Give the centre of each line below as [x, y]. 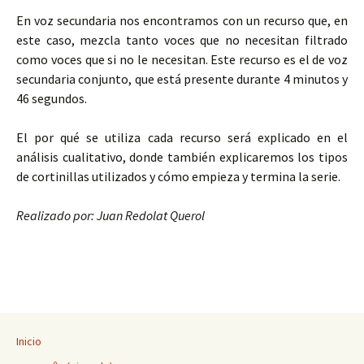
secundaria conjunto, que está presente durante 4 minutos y [182, 79]
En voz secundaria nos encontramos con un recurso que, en [182, 21]
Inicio [29, 342]
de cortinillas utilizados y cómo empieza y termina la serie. [178, 177]
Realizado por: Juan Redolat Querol [110, 216]
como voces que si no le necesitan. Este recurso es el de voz [182, 60]
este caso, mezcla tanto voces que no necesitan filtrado [182, 40]
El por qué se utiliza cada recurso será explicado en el [182, 138]
